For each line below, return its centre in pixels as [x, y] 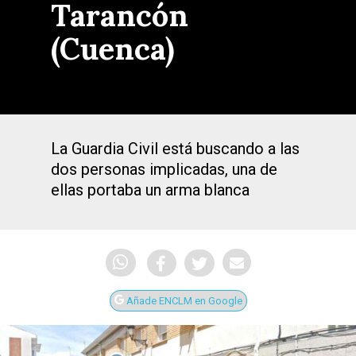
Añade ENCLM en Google [183, 301]
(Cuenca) [113, 48]
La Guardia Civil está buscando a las [175, 149]
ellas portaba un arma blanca [150, 190]
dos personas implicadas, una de [164, 169]
